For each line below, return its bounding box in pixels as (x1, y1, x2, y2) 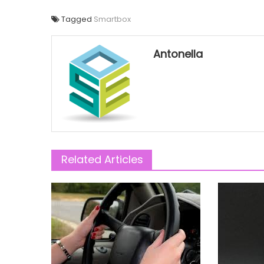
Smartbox (94, 14, 131, 25)
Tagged (61, 14, 94, 25)
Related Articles (61, 152, 143, 167)
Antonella (153, 47, 203, 62)
